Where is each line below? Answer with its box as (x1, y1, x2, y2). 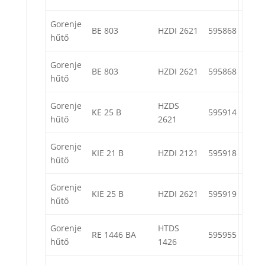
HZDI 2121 (158, 147, 198, 159)
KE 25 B (92, 106, 121, 118)
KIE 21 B (92, 147, 124, 159)
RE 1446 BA (92, 229, 136, 241)
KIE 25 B (92, 188, 124, 200)
